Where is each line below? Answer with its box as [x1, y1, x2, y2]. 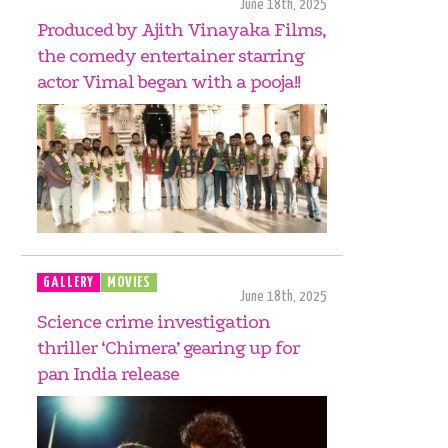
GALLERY [43, 274, 94, 290]
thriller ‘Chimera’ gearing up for [37, 336, 299, 359]
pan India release [37, 362, 179, 385]
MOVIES [107, 274, 151, 290]
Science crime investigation [37, 310, 270, 333]
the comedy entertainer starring [37, 45, 304, 68]
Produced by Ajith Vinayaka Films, [37, 19, 326, 42]
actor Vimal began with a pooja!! [37, 71, 300, 94]
